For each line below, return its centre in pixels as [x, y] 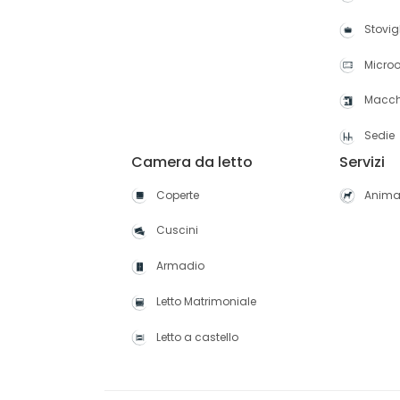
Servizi [362, 162]
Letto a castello [197, 337]
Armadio [180, 266]
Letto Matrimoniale [206, 301]
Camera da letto [192, 162]
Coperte [178, 195]
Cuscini [177, 230]
